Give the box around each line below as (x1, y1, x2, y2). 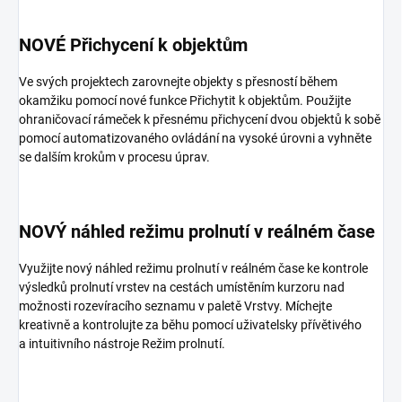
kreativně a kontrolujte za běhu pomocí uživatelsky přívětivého (19, 318, 362, 333)
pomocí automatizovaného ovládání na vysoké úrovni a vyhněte (19, 131, 371, 146)
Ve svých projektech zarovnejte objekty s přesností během (19, 74, 337, 90)
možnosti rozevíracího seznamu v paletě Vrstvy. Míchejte (19, 299, 332, 314)
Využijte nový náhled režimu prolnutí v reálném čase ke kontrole (19, 261, 368, 276)
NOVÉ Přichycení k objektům (19, 34, 248, 57)
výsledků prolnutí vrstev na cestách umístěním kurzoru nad (19, 280, 345, 295)
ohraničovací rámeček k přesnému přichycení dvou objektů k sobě (19, 112, 380, 127)
